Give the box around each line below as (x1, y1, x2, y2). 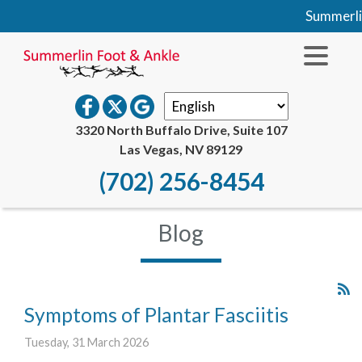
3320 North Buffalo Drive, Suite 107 (74, 122, 288, 137)
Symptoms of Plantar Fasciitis (24, 303, 288, 326)
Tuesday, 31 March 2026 (24, 335, 149, 349)
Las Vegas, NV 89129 (120, 141, 242, 157)
